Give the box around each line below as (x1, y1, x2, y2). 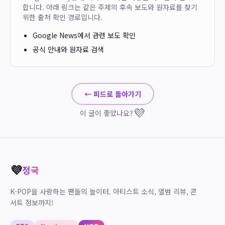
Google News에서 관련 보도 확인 (33, 30, 136, 40)
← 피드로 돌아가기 (84, 89, 141, 99)
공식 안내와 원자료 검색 (33, 44, 104, 54)
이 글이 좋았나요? (80, 108, 133, 118)
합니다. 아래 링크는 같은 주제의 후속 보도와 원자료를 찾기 (23, 2, 197, 12)
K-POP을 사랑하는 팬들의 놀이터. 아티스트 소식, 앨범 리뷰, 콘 (10, 186, 197, 196)
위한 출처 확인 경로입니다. (23, 12, 102, 22)
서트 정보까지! (10, 197, 54, 207)
